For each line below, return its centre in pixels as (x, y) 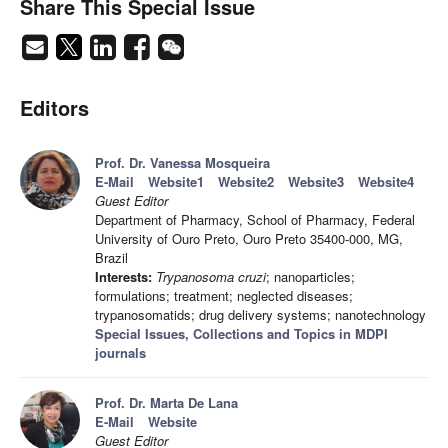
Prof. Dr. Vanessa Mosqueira (182, 163)
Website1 (176, 182)
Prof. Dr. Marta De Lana (166, 403)
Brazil (111, 258)
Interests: (123, 277)
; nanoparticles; (310, 277)
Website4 (386, 182)
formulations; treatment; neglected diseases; (224, 296)
